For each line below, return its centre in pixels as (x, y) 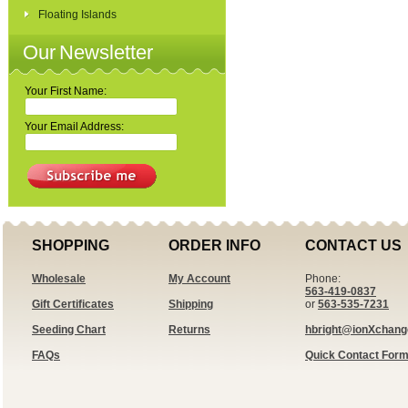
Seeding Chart (69, 330)
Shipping (191, 304)
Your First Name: (66, 91)
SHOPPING (71, 245)
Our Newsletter (88, 52)
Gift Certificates (73, 304)
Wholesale (59, 279)
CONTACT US (353, 245)
